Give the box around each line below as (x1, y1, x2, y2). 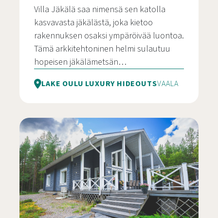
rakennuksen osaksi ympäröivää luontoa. (34, 30, 184, 42)
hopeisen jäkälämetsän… (34, 56, 127, 69)
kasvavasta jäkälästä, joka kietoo (34, 17, 153, 29)
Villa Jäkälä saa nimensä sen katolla (34, 3, 165, 16)
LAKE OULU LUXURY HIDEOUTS (41, 78, 157, 90)
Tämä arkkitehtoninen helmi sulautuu (34, 43, 170, 55)
